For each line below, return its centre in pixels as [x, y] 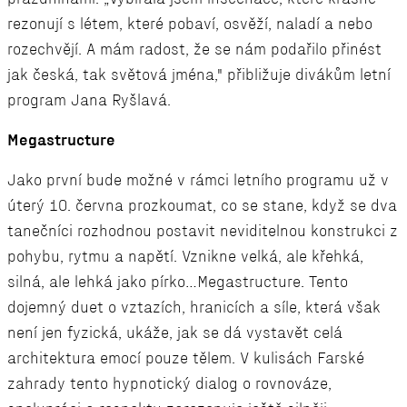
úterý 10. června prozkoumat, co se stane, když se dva [202, 206]
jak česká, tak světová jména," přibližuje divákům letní [199, 75]
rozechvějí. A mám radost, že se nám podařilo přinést [194, 50]
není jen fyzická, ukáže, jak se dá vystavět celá [175, 333]
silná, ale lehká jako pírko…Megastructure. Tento [178, 282]
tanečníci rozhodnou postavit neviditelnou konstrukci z [203, 231]
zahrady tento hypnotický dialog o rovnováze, [169, 384]
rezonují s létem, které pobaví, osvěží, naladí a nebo [190, 24]
